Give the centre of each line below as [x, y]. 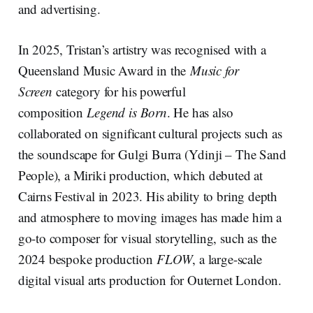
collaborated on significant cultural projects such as [150, 133]
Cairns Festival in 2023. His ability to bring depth [148, 196]
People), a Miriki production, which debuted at [140, 175]
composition [52, 112]
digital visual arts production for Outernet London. [152, 279]
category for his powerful [119, 91]
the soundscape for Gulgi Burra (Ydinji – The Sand [152, 154]
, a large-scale [227, 259]
